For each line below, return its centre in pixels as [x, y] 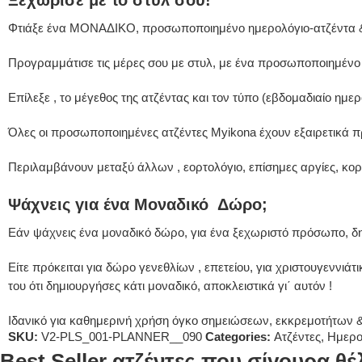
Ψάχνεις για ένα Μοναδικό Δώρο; [138, 204]
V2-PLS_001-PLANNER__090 [122, 337]
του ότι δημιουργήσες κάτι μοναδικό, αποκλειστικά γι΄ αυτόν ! [170, 286]
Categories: [238, 337]
